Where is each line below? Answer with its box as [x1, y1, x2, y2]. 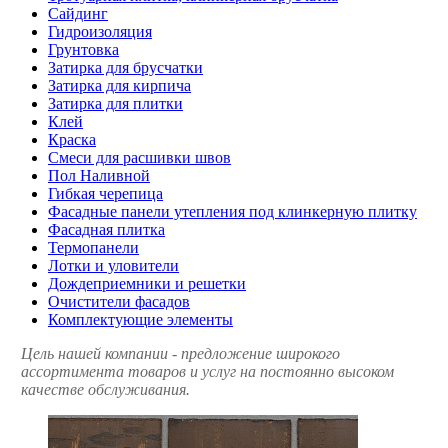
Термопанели [48, 238, 139, 256]
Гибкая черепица [48, 184, 163, 202]
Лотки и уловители [48, 256, 179, 274]
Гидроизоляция [48, 22, 152, 40]
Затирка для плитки [48, 94, 183, 112]
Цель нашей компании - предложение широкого [21, 344, 340, 362]
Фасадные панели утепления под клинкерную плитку [48, 202, 417, 220]
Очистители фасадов [48, 292, 190, 310]
